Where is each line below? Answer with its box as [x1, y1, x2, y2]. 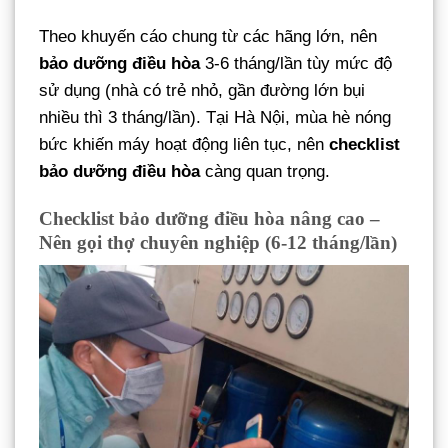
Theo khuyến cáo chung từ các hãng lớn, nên [39, 26, 377, 46]
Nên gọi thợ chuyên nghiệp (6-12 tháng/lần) [39, 232, 397, 254]
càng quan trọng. [200, 161, 330, 181]
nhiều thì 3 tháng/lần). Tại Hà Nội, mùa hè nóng [39, 107, 391, 127]
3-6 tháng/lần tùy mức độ [200, 53, 392, 73]
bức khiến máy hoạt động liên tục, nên [39, 134, 329, 154]
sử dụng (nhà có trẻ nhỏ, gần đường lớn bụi [39, 80, 365, 100]
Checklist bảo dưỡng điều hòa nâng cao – [39, 208, 380, 230]
